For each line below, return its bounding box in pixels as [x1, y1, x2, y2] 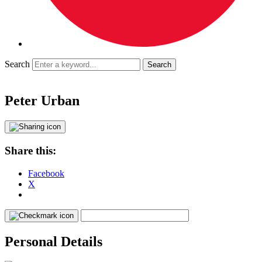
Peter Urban [5, 93, 80, 109]
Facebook [28, 168, 64, 178]
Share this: [5, 144, 56, 157]
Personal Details [5, 233, 102, 249]
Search [5, 59, 30, 70]
